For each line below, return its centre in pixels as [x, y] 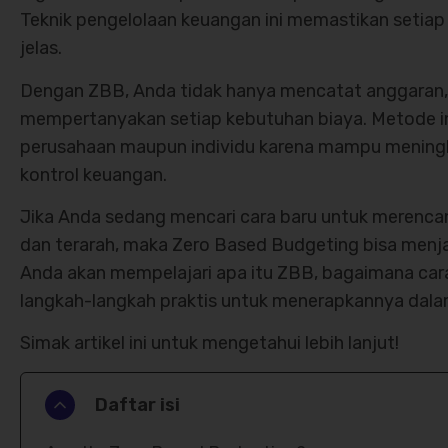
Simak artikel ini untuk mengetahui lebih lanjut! [209, 343]
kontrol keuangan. [93, 174]
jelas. [41, 48]
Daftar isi [137, 404]
